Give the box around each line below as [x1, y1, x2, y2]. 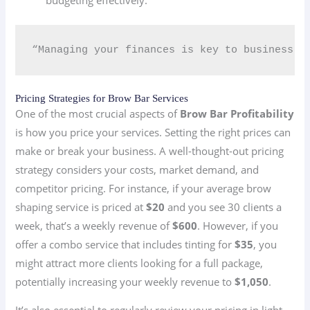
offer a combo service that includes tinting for [15, 237, 235, 251]
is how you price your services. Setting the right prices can [15, 125, 291, 139]
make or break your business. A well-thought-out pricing [15, 143, 284, 158]
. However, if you [197, 218, 279, 232]
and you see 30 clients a [165, 199, 282, 214]
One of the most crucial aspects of [15, 106, 181, 120]
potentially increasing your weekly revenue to [15, 274, 235, 289]
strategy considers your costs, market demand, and [15, 162, 259, 176]
